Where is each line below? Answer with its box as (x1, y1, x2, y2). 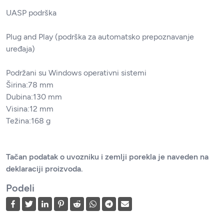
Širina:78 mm (6, 80, 53, 90)
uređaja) (6, 44, 35, 54)
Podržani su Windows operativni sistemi (6, 68, 146, 78)
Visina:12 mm (6, 104, 53, 114)
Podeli (6, 182, 34, 194)
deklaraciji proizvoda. (6, 164, 83, 174)
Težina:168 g (6, 116, 50, 126)
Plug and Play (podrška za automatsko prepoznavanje (6, 32, 194, 42)
